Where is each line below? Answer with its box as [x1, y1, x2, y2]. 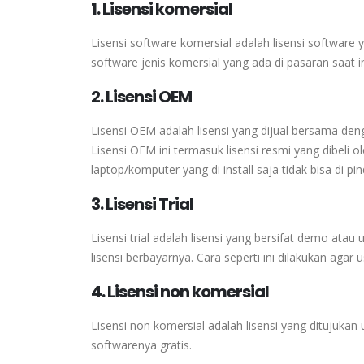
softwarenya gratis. [91, 337, 192, 353]
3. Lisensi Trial [91, 193, 193, 216]
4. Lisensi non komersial [91, 280, 269, 304]
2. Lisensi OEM [91, 85, 192, 109]
